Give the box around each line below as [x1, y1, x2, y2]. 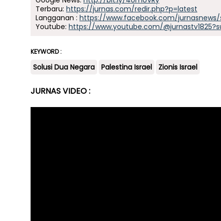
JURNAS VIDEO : [31, 85, 90, 97]
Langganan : [36, 13, 79, 23]
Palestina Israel [101, 62, 152, 72]
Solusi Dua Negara [33, 62, 95, 72]
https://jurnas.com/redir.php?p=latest [66, 4, 197, 14]
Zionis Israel [158, 62, 197, 72]
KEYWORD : [31, 47, 62, 56]
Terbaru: [36, 4, 66, 14]
